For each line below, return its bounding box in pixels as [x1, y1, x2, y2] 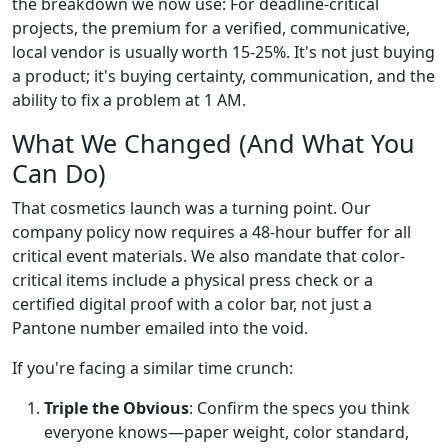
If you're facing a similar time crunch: [12, 356, 293, 379]
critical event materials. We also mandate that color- [12, 244, 405, 267]
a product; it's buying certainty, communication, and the [12, 64, 435, 87]
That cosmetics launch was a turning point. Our [12, 196, 371, 219]
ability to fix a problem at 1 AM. [12, 88, 246, 111]
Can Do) [12, 155, 106, 190]
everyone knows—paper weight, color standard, [44, 420, 409, 443]
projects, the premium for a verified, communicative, [12, 16, 410, 39]
